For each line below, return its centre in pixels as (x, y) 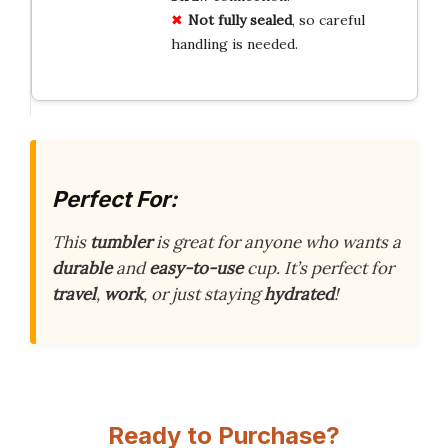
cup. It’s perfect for (318, 268)
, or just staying (203, 294)
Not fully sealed (239, 19)
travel (74, 294)
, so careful (328, 19)
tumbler (121, 242)
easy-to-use (196, 268)
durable (82, 268)
